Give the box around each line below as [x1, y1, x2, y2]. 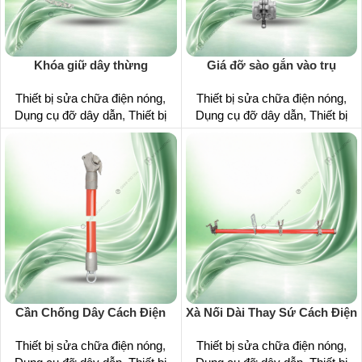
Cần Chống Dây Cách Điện [15, 305, 166, 319]
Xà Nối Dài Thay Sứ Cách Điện [185, 305, 357, 319]
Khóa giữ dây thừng [33, 57, 148, 72]
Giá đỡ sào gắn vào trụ [206, 57, 336, 72]
